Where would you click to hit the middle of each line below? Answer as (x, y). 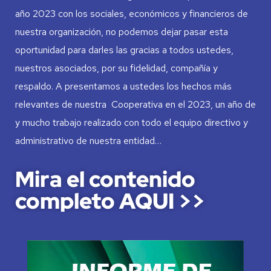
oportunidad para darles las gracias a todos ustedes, (124, 50)
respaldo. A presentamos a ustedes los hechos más (123, 86)
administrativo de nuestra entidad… (88, 140)
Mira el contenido (105, 179)
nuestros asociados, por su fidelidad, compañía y (116, 68)
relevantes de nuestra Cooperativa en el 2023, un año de (135, 104)
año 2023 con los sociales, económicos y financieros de (132, 13)
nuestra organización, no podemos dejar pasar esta (122, 31)
